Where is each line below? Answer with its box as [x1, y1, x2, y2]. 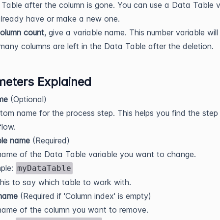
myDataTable [17, 163, 71, 173]
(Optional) [8, 94, 47, 104]
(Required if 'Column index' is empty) [18, 191, 151, 201]
